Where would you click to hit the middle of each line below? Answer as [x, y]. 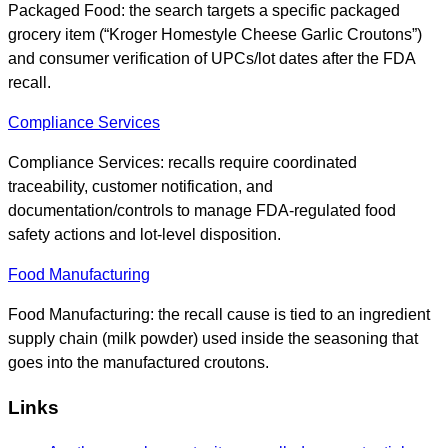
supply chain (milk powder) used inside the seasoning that [213, 339]
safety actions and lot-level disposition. [144, 235]
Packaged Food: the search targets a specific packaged [204, 11]
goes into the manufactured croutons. [138, 363]
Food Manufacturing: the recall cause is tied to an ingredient [219, 315]
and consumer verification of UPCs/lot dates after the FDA [211, 59]
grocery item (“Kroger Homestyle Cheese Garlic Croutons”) [215, 35]
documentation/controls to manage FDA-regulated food [202, 211]
